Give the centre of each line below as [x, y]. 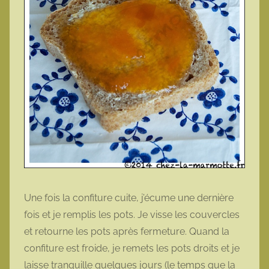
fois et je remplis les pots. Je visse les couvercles [132, 214]
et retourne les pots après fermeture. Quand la [127, 231]
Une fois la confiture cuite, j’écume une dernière [129, 198]
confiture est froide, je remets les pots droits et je [132, 248]
